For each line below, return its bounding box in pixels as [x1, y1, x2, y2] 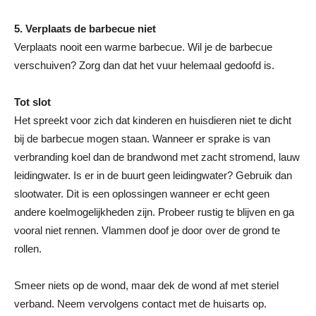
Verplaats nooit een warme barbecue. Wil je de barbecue [14, 41, 272, 53]
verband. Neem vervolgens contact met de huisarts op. [14, 298, 267, 310]
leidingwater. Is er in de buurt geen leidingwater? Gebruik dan [14, 169, 292, 181]
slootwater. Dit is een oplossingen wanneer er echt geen [14, 188, 269, 200]
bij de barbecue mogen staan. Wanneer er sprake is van [14, 133, 270, 145]
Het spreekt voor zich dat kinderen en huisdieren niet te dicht [14, 114, 291, 126]
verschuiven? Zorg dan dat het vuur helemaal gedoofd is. [14, 59, 274, 71]
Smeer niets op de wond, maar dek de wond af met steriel [14, 279, 279, 291]
